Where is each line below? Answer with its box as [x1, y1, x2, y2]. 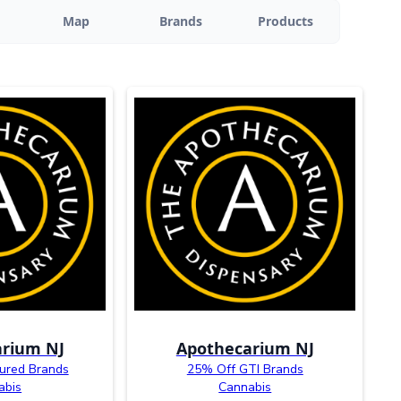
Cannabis [218, 379, 272, 397]
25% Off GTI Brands [186, 361, 303, 379]
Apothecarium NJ [175, 337, 314, 360]
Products [257, 13, 313, 30]
